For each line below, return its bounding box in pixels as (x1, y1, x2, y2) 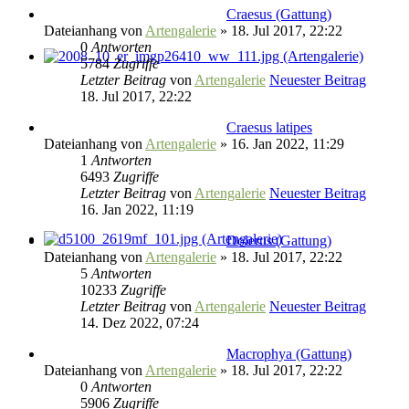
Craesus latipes (226, 119, 312, 135)
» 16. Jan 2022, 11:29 (216, 135, 344, 152)
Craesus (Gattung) (226, 5, 331, 22)
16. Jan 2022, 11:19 (80, 201, 194, 217)
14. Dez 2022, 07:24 (80, 314, 199, 330)
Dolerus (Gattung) (226, 232, 331, 248)
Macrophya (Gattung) (226, 345, 351, 362)
